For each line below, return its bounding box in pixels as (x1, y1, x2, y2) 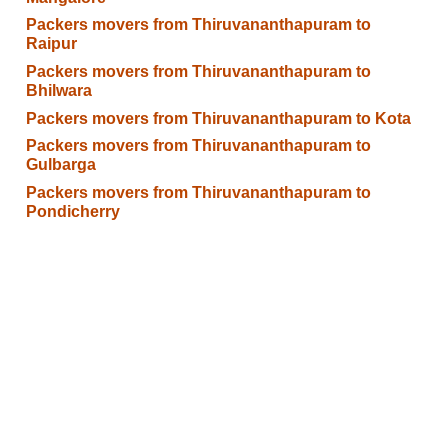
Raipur (25, 35, 77, 53)
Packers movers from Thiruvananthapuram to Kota (25, 109, 411, 127)
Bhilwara (25, 82, 92, 100)
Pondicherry (25, 202, 120, 220)
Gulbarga (25, 156, 96, 174)
